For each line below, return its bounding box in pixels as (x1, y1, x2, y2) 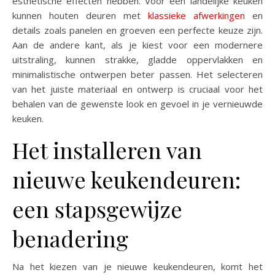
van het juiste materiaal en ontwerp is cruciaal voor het (12, 82, 263, 95)
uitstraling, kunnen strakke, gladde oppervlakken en (12, 53, 263, 66)
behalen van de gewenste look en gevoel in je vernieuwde (12, 97, 263, 110)
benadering (12, 223, 128, 253)
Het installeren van (12, 134, 202, 165)
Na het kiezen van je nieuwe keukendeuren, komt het (12, 260, 263, 273)
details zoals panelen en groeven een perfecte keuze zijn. (12, 23, 263, 36)
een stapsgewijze (12, 193, 182, 223)
